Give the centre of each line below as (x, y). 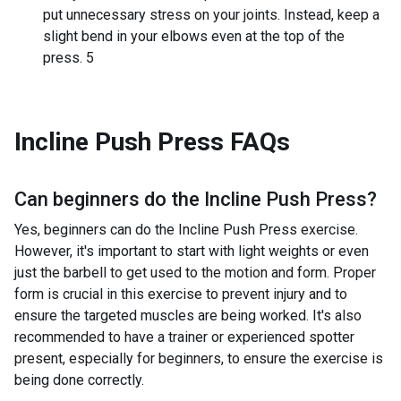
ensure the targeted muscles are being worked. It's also (188, 316)
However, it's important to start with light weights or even (192, 251)
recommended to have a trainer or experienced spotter (184, 337)
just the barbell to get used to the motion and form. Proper (195, 273)
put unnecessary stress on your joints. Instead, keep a (211, 15)
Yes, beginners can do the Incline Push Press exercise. (186, 230)
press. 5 (68, 58)
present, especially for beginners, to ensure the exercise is (199, 358)
